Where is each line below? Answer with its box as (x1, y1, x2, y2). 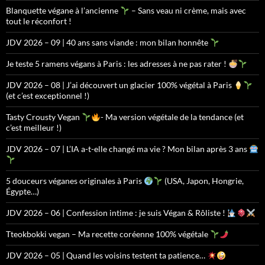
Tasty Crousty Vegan (6, 112, 82, 122)
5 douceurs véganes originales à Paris (6, 176, 144, 186)
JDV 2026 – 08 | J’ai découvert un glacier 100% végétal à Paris (6, 80, 234, 91)
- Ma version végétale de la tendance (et (100, 112, 244, 122)
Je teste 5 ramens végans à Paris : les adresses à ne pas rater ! (6, 59, 228, 69)
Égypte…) (6, 186, 39, 197)
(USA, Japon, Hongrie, (162, 176, 244, 186)
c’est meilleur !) (6, 122, 62, 133)
